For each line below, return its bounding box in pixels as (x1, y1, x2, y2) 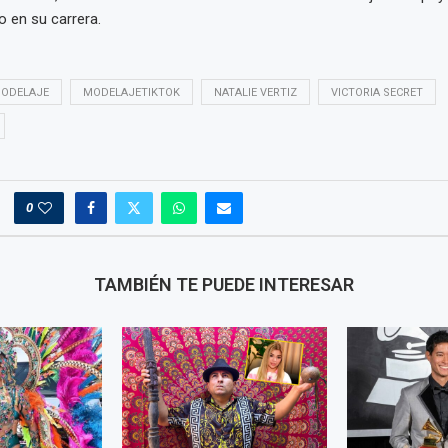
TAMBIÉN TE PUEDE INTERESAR (93, 274, 354, 296)
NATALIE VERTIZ (213, 86, 297, 100)
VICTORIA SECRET (330, 86, 423, 100)
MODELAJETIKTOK (82, 86, 180, 100)
